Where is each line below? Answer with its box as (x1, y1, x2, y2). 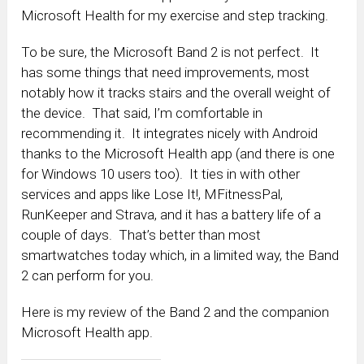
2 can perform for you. (21, 266, 154, 284)
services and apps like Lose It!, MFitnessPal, (21, 185, 284, 202)
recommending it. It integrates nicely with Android (21, 124, 318, 141)
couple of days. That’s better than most (21, 226, 262, 243)
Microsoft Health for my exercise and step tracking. (21, 6, 329, 24)
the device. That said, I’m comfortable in (21, 104, 263, 121)
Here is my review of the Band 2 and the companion (21, 303, 330, 320)
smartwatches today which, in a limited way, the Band (21, 246, 340, 263)
